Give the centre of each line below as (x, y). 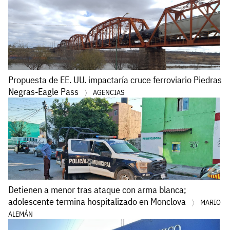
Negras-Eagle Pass (44, 92)
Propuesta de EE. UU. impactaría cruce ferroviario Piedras (115, 80)
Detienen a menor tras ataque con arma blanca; (97, 190)
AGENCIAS (109, 93)
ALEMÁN (21, 214)
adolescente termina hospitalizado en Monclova (98, 202)
